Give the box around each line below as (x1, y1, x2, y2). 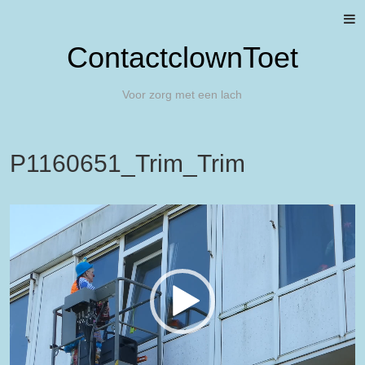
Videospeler (9, 208, 79, 222)
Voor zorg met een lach (122, 88, 243, 101)
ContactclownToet (67, 41, 298, 74)
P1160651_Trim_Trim (10, 150, 245, 177)
